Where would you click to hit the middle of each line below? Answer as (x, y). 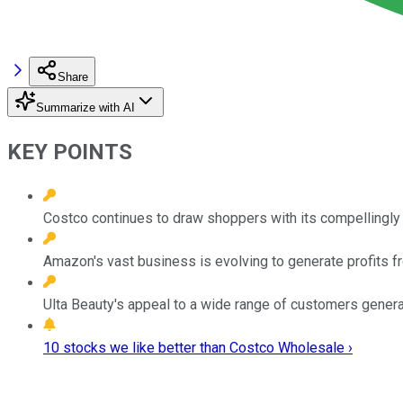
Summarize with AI (85, 107)
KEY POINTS (70, 152)
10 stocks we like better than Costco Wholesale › (198, 347)
